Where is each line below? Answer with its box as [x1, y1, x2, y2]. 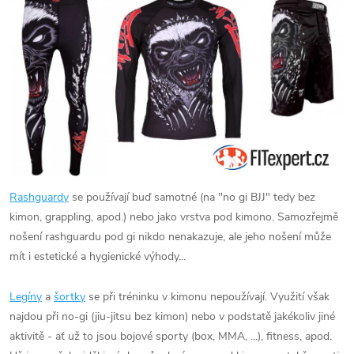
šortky [54, 288, 85, 304]
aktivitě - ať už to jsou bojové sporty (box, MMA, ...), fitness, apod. [9, 328, 332, 344]
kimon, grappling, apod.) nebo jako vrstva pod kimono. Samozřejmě [9, 209, 338, 224]
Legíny [9, 288, 42, 304]
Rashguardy [9, 189, 69, 205]
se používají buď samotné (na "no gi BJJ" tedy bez [69, 189, 315, 205]
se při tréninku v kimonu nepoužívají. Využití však [85, 288, 330, 304]
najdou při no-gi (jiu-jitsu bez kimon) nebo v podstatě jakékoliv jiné [9, 308, 335, 324]
